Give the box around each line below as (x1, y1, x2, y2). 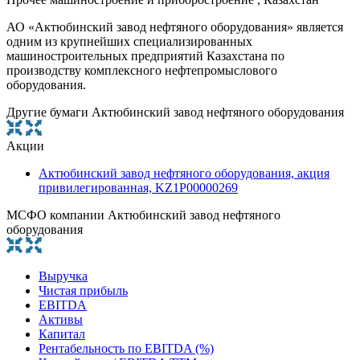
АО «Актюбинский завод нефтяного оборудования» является (6, 19, 343, 34)
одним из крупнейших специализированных (6, 34, 252, 48)
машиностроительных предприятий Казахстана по (6, 48, 284, 63)
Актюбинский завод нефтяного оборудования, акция (39, 166, 329, 180)
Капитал (39, 326, 85, 341)
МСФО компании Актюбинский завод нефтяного (6, 207, 280, 222)
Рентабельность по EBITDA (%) (39, 341, 214, 355)
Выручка (39, 268, 88, 283)
